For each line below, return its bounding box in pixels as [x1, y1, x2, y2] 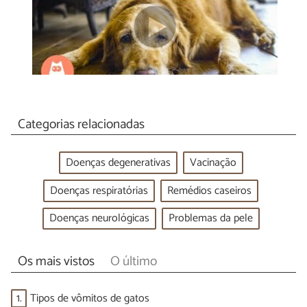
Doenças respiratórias [50, 181, 148, 200]
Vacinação [189, 153, 236, 173]
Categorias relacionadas [17, 113, 145, 135]
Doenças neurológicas [49, 209, 149, 228]
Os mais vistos [17, 250, 95, 272]
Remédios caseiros [167, 181, 251, 200]
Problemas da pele [168, 209, 253, 228]
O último [110, 250, 157, 272]
